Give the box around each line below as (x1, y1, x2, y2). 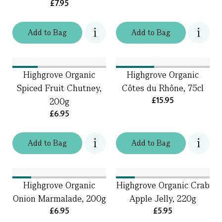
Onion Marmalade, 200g (12, 193, 106, 204)
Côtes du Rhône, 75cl (122, 82, 204, 94)
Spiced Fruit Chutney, (17, 82, 102, 94)
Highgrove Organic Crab (116, 179, 210, 191)
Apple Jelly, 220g (129, 193, 196, 204)
